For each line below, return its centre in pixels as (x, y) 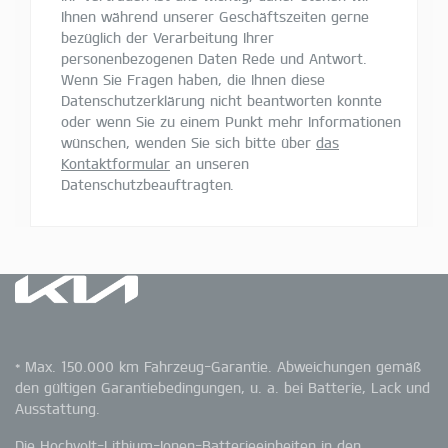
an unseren (209, 163)
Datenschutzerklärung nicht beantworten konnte (221, 100)
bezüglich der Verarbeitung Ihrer (167, 37)
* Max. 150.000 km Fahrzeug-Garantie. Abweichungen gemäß (218, 367)
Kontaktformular (115, 163)
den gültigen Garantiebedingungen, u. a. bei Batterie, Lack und (222, 388)
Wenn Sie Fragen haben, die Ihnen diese (193, 79)
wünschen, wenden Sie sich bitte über (188, 142)
